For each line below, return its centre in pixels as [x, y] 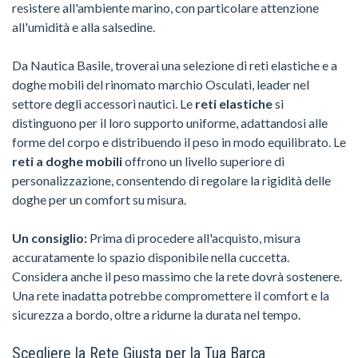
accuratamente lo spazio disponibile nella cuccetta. [151, 257]
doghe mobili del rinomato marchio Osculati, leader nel [161, 84]
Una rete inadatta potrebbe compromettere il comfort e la [171, 295]
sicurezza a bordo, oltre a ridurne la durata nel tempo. [156, 314]
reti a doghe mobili [67, 161]
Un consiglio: [50, 237]
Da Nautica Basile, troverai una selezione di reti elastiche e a [175, 65]
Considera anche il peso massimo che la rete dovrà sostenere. [177, 276]
